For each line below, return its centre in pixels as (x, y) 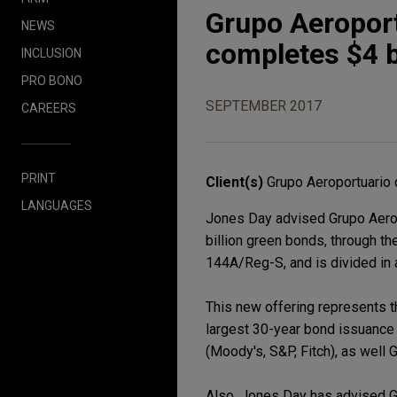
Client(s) (236, 182)
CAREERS (49, 108)
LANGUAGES (57, 205)
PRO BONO (52, 80)
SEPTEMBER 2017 (264, 106)
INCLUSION (51, 53)
